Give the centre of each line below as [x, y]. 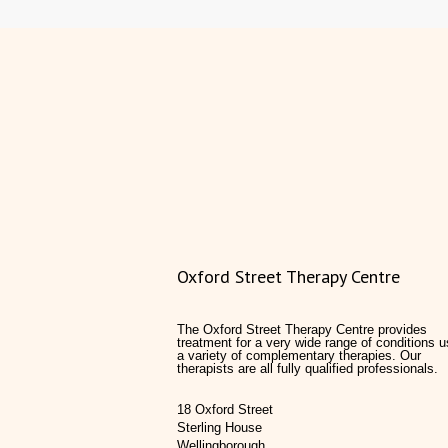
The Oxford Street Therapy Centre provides [302, 329]
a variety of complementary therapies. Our [299, 355]
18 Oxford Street [225, 409]
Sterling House [219, 427]
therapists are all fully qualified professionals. [307, 368]
